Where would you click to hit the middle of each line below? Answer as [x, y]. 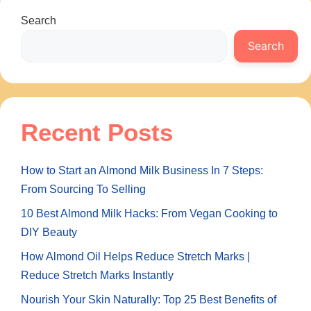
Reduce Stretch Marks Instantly [97, 275]
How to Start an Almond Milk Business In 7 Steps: [142, 170]
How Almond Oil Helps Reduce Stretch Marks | [135, 256]
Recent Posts [97, 132]
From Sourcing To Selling [83, 189]
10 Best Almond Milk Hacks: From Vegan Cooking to [149, 213]
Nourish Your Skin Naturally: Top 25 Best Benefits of [149, 299]
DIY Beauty [49, 232]
